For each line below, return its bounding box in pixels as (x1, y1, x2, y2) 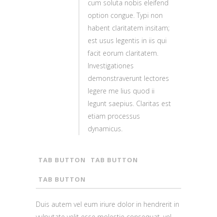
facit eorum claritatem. (88, 48, 158, 58)
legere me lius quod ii (88, 86, 155, 95)
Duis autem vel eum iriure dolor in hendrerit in (36, 200, 179, 209)
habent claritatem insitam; (88, 23, 170, 32)
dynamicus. (88, 124, 123, 133)
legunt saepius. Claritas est (88, 99, 171, 108)
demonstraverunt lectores (88, 74, 169, 83)
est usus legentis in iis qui (88, 36, 167, 45)
